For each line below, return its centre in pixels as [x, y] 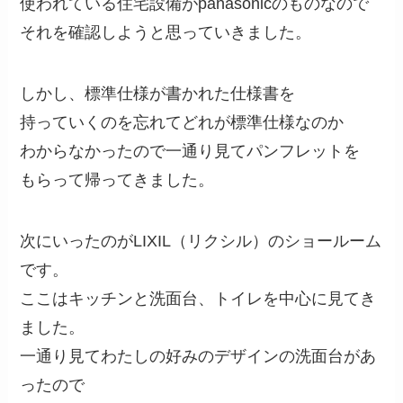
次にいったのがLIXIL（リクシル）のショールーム [201, 241]
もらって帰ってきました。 [117, 179]
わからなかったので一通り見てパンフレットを [190, 151]
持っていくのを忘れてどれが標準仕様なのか [182, 122]
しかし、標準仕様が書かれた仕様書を [158, 93]
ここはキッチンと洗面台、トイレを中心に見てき [198, 298]
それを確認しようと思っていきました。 [166, 32]
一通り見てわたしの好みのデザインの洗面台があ [198, 356]
